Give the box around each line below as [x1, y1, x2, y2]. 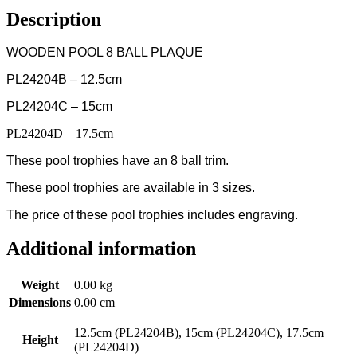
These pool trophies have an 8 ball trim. [6, 154, 229, 168]
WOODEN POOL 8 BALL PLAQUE [6, 45, 203, 60]
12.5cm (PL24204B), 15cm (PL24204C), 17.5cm [74, 326, 324, 340]
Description [6, 8, 101, 29]
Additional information [6, 238, 196, 260]
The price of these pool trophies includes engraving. [6, 208, 298, 222]
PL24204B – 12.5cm [6, 73, 122, 87]
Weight [21, 278, 59, 292]
